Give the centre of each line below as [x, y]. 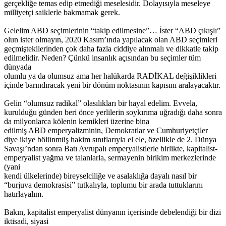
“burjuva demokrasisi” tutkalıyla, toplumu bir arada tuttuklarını [103, 185]
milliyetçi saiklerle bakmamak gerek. [62, 12]
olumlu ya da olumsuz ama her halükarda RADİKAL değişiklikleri [110, 76]
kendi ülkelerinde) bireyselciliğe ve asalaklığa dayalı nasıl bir [100, 176]
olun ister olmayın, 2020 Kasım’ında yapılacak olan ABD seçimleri [111, 39]
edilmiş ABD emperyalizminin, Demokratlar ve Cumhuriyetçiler [106, 130]
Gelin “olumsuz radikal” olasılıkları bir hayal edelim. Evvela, [101, 103]
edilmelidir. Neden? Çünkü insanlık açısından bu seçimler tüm [102, 58]
